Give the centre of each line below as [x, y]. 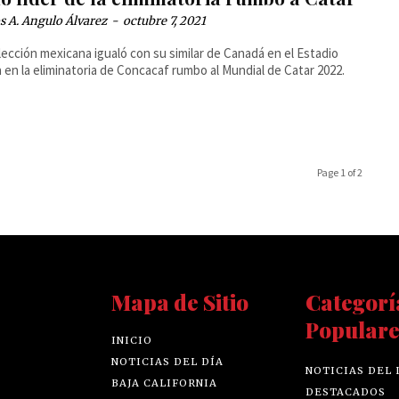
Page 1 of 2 [339, 172]
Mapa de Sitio [180, 301]
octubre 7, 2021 [165, 20]
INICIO [132, 340]
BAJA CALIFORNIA [165, 383]
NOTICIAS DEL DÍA [168, 361]
